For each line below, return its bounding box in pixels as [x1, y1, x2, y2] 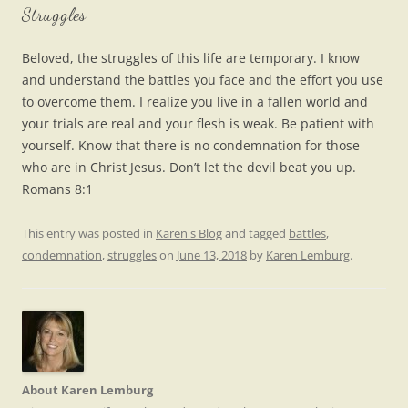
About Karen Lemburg [22, 382, 153, 399]
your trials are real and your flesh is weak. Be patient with [22, 115, 374, 133]
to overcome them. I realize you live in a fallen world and [22, 93, 368, 111]
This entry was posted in [22, 225, 156, 242]
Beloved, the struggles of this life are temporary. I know [22, 49, 360, 67]
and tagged [222, 225, 289, 242]
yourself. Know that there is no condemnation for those [22, 137, 360, 155]
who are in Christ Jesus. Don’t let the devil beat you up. [22, 158, 356, 177]
